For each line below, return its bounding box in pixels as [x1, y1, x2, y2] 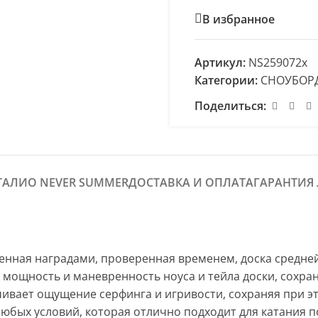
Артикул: [194, 55, 248, 70]
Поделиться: [194, 98, 266, 114]
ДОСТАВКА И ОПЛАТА [128, 175, 253, 190]
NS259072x [248, 55, 307, 70]
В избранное [202, 11, 275, 27]
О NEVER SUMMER [27, 175, 128, 190]
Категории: [194, 72, 258, 88]
